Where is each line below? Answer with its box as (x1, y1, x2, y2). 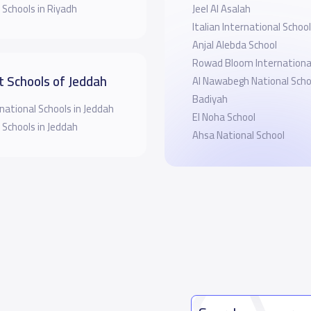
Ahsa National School (192, 126, 285, 144)
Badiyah (192, 90, 228, 108)
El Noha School (192, 108, 255, 126)
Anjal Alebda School (192, 35, 277, 54)
